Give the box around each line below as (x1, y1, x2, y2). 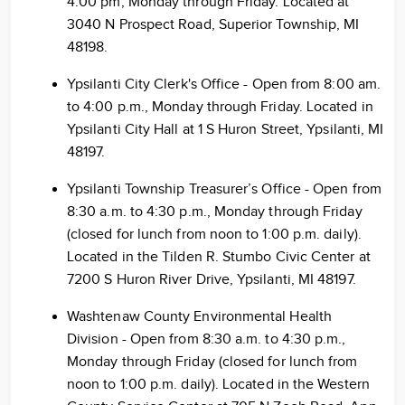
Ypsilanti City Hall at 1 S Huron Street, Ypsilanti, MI (67, 121, 384, 138)
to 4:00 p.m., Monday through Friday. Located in (67, 99, 373, 116)
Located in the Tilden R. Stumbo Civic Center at (67, 249, 371, 266)
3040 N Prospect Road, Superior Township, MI (67, 16, 360, 33)
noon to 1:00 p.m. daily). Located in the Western (67, 376, 370, 393)
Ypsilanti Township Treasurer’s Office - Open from (67, 181, 381, 198)
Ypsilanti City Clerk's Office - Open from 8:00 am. (67, 76, 381, 93)
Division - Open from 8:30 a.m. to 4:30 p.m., (67, 331, 346, 348)
